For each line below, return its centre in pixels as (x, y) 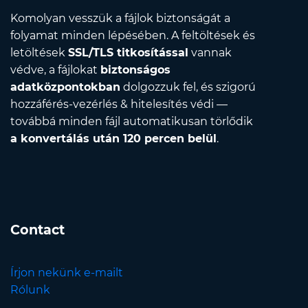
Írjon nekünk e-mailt (67, 273)
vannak (210, 53)
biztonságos (135, 70)
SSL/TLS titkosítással (128, 53)
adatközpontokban (65, 87)
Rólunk (30, 290)
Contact (37, 230)
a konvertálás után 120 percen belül (113, 139)
